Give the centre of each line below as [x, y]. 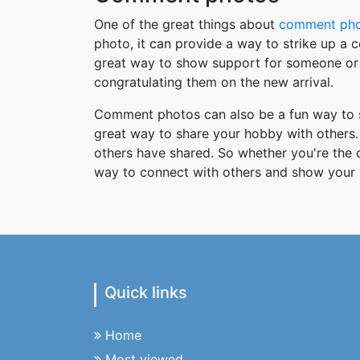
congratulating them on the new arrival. [214, 82]
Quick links [146, 292]
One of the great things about [186, 24]
